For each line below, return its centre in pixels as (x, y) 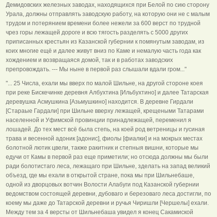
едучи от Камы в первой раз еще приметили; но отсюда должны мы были (107, 157)
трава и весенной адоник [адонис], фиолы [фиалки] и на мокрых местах (104, 138)
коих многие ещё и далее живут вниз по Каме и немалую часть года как (103, 51)
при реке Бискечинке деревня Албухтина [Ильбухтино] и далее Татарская (107, 92)
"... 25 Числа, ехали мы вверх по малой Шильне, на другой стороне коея (104, 83)
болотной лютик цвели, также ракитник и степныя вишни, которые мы (102, 147)
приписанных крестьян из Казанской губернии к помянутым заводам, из (105, 41)
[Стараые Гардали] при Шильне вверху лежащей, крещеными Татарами (105, 111)
